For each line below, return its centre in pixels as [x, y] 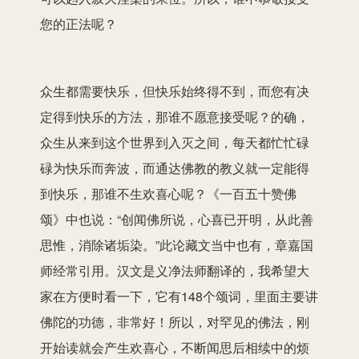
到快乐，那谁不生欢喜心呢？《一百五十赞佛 [168, 193]
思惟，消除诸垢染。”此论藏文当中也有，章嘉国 [177, 244]
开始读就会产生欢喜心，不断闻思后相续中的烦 [175, 347]
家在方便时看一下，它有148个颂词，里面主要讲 [179, 296]
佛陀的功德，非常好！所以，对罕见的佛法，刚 [175, 321]
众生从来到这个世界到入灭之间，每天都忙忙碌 [175, 142]
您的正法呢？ [79, 23]
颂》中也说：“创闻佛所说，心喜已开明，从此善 [177, 219]
